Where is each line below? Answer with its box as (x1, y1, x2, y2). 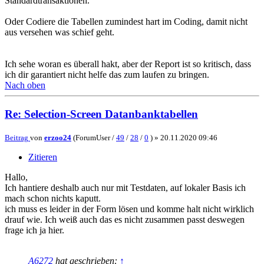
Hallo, (5, 171, 28, 182)
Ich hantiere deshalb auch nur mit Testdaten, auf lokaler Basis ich (5, 182, 246, 193)
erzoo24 (44, 133, 71, 142)
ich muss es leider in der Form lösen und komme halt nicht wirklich (5, 203, 254, 214)
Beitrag (5, 133, 28, 142)
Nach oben (5, 80, 45, 91)
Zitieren (28, 151, 57, 162)
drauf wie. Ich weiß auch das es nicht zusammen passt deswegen (5, 214, 245, 225)
